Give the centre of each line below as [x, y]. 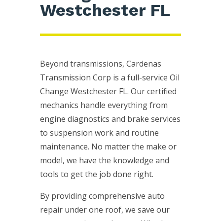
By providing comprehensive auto [102, 196]
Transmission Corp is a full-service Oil [110, 77]
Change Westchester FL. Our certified [108, 91]
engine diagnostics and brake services [110, 119]
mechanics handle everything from [104, 105]
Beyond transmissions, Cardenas [100, 63]
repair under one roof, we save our [105, 209]
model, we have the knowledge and [104, 160]
